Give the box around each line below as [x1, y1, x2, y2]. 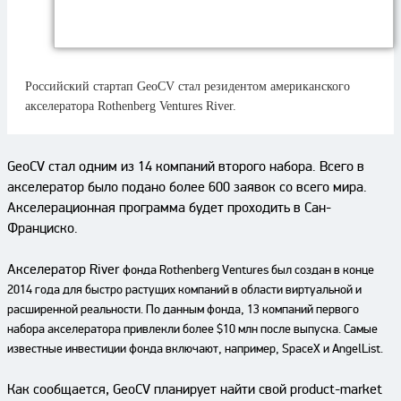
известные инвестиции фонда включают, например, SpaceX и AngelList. [7, 341, 386, 356]
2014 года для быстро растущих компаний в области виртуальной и [7, 282, 362, 297]
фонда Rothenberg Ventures [123, 262, 269, 277]
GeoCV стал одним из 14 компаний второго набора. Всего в [7, 158, 364, 175]
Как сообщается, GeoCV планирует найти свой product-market [7, 380, 382, 398]
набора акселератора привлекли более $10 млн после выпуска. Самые [7, 321, 378, 337]
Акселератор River [7, 260, 123, 278]
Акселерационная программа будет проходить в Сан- [7, 199, 331, 217]
